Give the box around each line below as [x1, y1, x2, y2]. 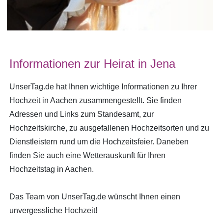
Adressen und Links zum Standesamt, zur [9, 110, 154, 119]
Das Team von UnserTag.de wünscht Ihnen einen [9, 192, 180, 201]
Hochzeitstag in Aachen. [9, 165, 94, 174]
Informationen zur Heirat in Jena [9, 57, 175, 71]
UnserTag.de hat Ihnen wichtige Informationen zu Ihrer [9, 82, 197, 91]
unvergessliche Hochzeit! [9, 206, 97, 215]
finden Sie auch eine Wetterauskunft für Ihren [9, 151, 165, 160]
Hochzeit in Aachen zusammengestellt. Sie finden [9, 96, 182, 105]
